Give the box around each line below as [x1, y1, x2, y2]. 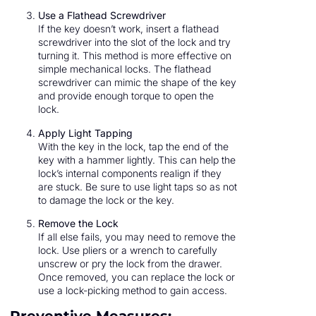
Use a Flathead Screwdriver [38, 9, 166, 22]
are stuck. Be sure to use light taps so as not [38, 180, 237, 193]
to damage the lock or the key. [38, 193, 174, 206]
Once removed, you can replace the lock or [38, 270, 235, 283]
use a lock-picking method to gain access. [38, 284, 227, 296]
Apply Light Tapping [38, 126, 133, 139]
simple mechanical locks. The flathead [38, 63, 211, 75]
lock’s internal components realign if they [38, 166, 221, 179]
